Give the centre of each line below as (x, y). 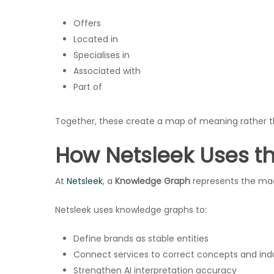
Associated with (107, 71)
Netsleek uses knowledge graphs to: (131, 210)
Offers (87, 23)
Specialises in (102, 55)
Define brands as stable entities (141, 239)
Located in (96, 39)
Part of (88, 87)
